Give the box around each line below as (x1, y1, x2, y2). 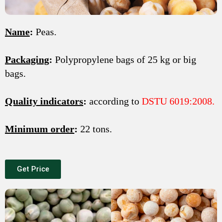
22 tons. (78, 123, 112, 134)
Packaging (5, 54, 49, 65)
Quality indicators (5, 95, 83, 107)
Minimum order (5, 123, 74, 134)
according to (87, 95, 142, 107)
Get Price (17, 164, 49, 173)
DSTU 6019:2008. (142, 95, 215, 107)
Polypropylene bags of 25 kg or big (53, 54, 196, 65)
